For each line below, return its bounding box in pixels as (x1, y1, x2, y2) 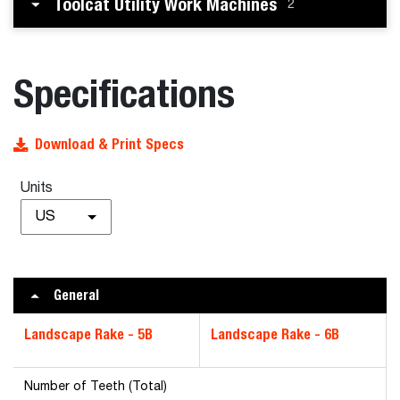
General (54, 287, 99, 304)
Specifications (13, 70, 235, 116)
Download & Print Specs (35, 136, 184, 153)
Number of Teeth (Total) (24, 380, 167, 393)
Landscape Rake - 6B (211, 326, 339, 343)
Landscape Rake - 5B (24, 326, 153, 343)
